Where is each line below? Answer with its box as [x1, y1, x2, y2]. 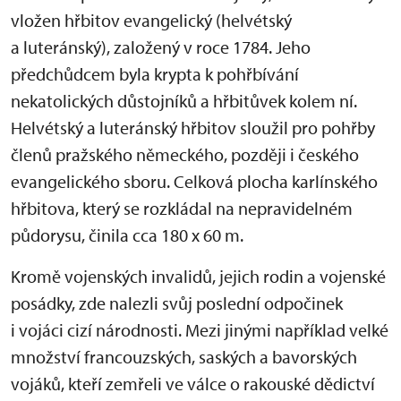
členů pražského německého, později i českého [11, 143, 359, 166]
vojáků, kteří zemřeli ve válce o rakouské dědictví [11, 372, 375, 396]
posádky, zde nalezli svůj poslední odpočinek [11, 292, 343, 315]
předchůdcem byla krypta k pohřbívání [11, 63, 299, 86]
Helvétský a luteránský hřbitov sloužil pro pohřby [11, 116, 375, 140]
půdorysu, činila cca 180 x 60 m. [11, 224, 243, 247]
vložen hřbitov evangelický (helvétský [11, 9, 292, 32]
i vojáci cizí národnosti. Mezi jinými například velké [11, 319, 388, 342]
